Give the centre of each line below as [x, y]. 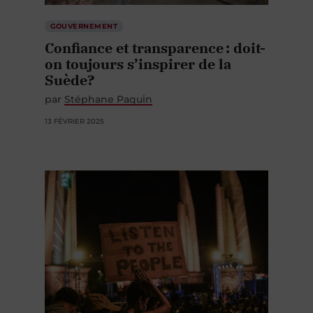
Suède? [70, 73]
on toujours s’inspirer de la [138, 57]
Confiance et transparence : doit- [155, 41]
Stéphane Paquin [108, 92]
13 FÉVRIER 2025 [74, 114]
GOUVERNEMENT [84, 19]
